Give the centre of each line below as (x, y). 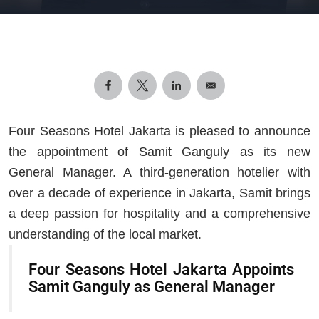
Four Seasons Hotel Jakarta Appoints (161, 269)
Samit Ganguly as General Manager (152, 286)
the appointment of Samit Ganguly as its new (159, 151)
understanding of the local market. (105, 234)
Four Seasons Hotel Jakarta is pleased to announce (159, 131)
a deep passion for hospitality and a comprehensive (159, 213)
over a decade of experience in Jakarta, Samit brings (159, 193)
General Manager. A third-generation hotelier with (159, 172)
